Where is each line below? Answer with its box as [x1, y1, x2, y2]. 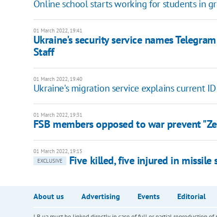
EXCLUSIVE [37, 157, 62, 164]
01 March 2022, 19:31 [33, 111, 82, 118]
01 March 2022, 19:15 [33, 147, 82, 155]
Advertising [81, 191, 120, 201]
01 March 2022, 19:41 [33, 27, 82, 34]
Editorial [177, 191, 206, 201]
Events [137, 191, 160, 201]
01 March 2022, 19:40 [33, 75, 82, 82]
